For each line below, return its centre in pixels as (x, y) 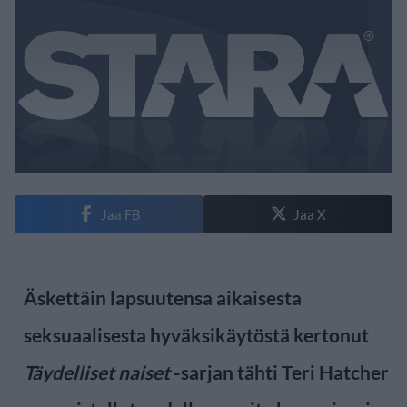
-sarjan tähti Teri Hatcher (279, 372)
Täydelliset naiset (97, 372)
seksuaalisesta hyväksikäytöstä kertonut (196, 334)
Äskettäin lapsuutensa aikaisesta (163, 297)
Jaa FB (120, 214)
